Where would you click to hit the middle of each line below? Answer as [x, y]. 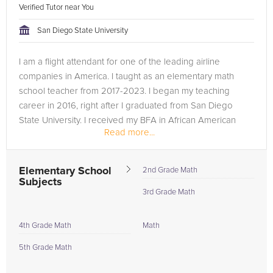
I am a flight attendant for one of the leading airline [119, 62]
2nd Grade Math [170, 170]
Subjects [41, 182]
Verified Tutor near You [57, 8]
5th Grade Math [45, 248]
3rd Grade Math [169, 192]
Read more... [129, 133]
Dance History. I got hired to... [77, 135]
